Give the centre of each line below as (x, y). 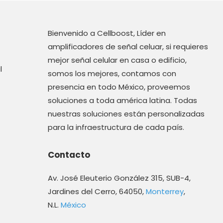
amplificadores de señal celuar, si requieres (128, 47)
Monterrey (165, 191)
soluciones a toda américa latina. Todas (122, 100)
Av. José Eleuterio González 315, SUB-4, (119, 178)
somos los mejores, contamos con (112, 73)
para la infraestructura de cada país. (116, 127)
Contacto (69, 155)
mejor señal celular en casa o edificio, (117, 60)
